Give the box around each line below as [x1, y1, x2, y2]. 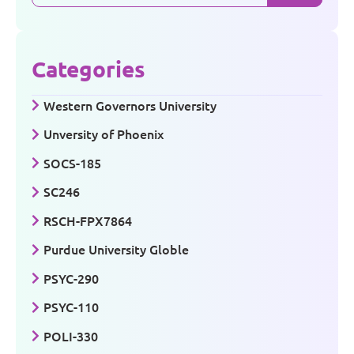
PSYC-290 [43, 269, 99, 287]
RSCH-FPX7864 [43, 211, 132, 229]
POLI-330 [43, 326, 98, 345]
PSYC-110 [43, 298, 99, 316]
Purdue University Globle [43, 240, 189, 258]
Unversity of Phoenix [43, 125, 164, 143]
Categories [32, 54, 145, 82]
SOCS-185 [43, 153, 101, 171]
